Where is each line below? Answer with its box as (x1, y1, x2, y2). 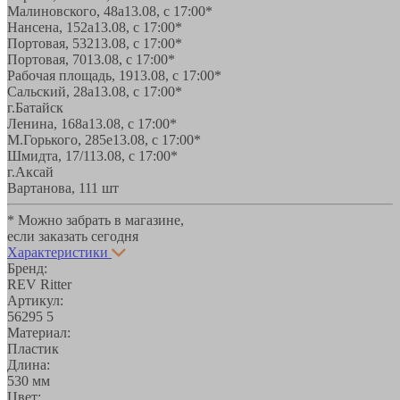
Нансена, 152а (7, 19, 94, 35)
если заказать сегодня (7, 228, 138, 244)
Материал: (7, 324, 71, 340)
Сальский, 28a (7, 83, 94, 99)
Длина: (7, 356, 50, 372)
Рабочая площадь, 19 (7, 67, 133, 83)
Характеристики (7, 244, 108, 260)
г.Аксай (7, 163, 54, 179)
